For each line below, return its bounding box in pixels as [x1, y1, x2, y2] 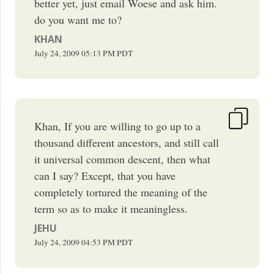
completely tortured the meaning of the [34, 184, 208, 199]
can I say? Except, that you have [34, 168, 176, 183]
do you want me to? [34, 12, 122, 27]
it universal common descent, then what [34, 151, 211, 166]
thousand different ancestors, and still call [34, 135, 220, 150]
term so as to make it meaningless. [34, 201, 188, 216]
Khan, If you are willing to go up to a [34, 118, 201, 133]
